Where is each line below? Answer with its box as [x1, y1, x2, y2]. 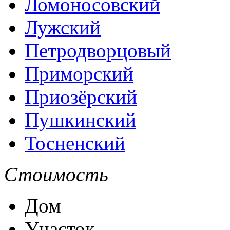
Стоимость [4, 163, 108, 185]
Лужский [25, 16, 101, 39]
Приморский [25, 62, 133, 85]
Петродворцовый [25, 39, 171, 62]
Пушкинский [25, 108, 136, 131]
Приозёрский [25, 85, 137, 108]
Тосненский [25, 131, 125, 154]
